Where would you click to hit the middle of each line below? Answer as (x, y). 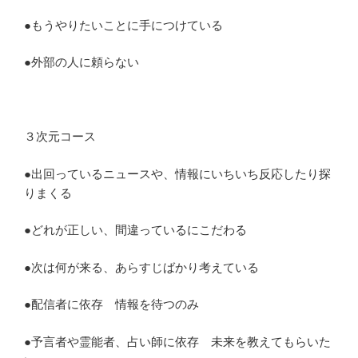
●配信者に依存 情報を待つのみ (111, 304)
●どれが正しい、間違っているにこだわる (135, 230)
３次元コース (60, 137)
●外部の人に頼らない (82, 62)
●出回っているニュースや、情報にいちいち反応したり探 (177, 173)
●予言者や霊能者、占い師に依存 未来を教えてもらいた (177, 341)
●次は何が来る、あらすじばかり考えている (141, 267)
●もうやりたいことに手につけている (123, 25)
